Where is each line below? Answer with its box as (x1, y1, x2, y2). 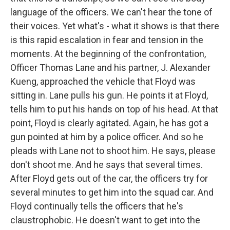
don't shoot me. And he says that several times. (10, 159, 203, 170)
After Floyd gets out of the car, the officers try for (10, 173, 208, 184)
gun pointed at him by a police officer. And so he (10, 131, 203, 142)
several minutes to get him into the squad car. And (10, 187, 214, 198)
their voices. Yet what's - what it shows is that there (10, 21, 219, 31)
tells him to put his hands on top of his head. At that (10, 104, 218, 114)
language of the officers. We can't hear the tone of (10, 7, 213, 17)
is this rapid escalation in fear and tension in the (10, 34, 203, 45)
